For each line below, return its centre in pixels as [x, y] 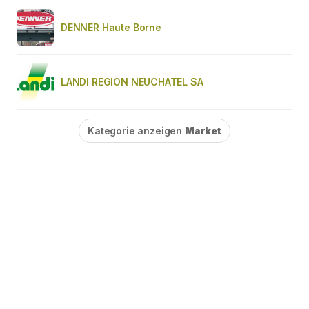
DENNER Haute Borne [111, 27]
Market [203, 130]
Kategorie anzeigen [136, 130]
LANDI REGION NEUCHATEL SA [132, 81]
